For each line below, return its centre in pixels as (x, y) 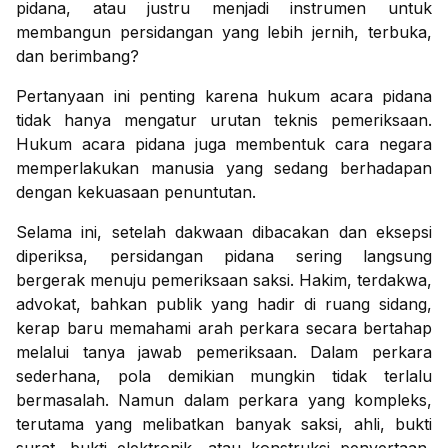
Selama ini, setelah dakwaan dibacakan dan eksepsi (224, 232)
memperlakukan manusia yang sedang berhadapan (224, 168)
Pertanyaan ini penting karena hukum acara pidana (224, 96)
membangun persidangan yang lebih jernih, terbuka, (224, 32)
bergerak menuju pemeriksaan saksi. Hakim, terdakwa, (224, 280)
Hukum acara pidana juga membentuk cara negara (224, 144)
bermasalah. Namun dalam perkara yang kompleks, (224, 400)
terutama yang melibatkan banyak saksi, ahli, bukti (224, 424)
